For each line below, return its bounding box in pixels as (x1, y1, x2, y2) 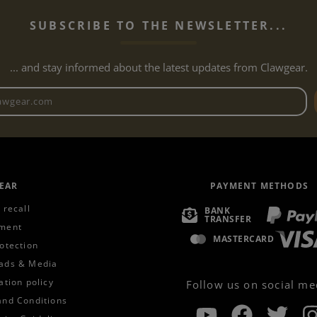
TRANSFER (204, 213, 252, 226)
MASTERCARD (213, 233, 275, 246)
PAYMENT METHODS (210, 180, 309, 192)
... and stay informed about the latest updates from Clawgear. (9, 59, 308, 74)
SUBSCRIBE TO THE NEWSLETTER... (30, 17, 287, 33)
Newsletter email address (158, 87, 294, 103)
